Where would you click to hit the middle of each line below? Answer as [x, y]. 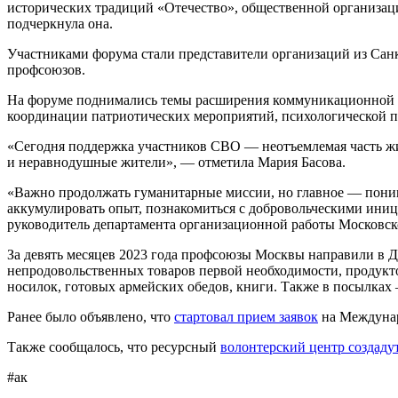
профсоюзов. [46, 69]
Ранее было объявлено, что [91, 316]
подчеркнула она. [60, 23]
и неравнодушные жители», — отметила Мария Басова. [176, 162]
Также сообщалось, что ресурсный [114, 346]
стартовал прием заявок [246, 316]
